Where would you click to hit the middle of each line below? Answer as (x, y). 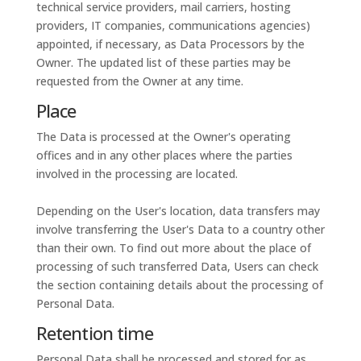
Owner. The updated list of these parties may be (163, 62)
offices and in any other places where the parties (164, 155)
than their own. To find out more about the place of (173, 248)
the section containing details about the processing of (179, 285)
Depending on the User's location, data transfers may (178, 211)
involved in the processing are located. (137, 174)
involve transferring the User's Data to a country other (180, 229)
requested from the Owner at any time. (139, 81)
